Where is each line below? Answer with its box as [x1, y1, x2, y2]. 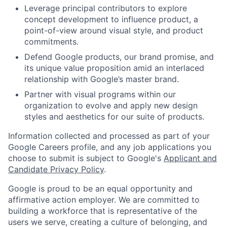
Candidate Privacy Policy [8, 164, 104, 174]
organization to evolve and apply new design [24, 100, 198, 110]
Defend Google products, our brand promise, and [24, 51, 214, 62]
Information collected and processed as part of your [8, 130, 210, 141]
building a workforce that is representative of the [8, 205, 197, 216]
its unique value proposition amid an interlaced [24, 62, 204, 73]
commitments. [24, 36, 79, 47]
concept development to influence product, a [24, 14, 198, 24]
